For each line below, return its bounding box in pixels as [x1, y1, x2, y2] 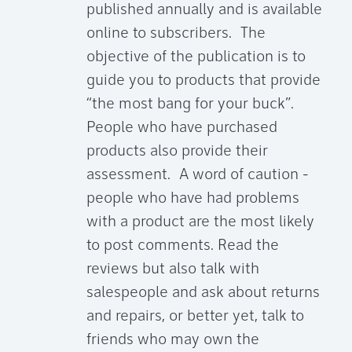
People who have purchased [86, 120, 277, 137]
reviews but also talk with [86, 262, 259, 278]
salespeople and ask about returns [86, 285, 320, 302]
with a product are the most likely [86, 214, 314, 231]
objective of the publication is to [86, 49, 306, 66]
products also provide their [86, 144, 268, 160]
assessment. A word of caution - [86, 167, 309, 184]
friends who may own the [86, 332, 259, 349]
